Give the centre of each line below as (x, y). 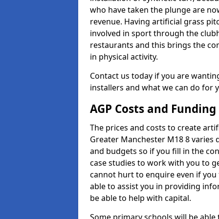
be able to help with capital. (141, 198)
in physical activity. (124, 57)
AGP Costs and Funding (153, 109)
